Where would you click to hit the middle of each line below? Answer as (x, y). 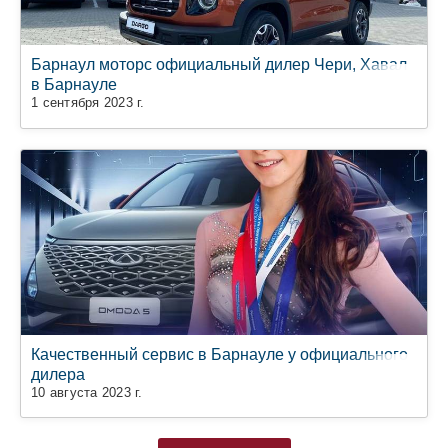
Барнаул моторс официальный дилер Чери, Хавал (219, 65)
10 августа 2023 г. (87, 392)
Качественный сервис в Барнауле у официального (219, 354)
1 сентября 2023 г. (88, 103)
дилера (58, 374)
